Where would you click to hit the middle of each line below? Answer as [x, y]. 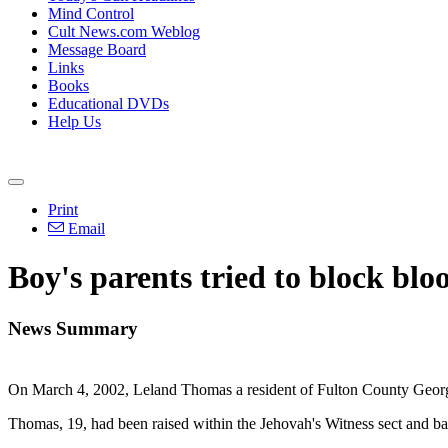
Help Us [74, 121]
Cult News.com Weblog [124, 31]
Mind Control [91, 13]
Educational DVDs [108, 103]
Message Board [97, 49]
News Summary [73, 328]
